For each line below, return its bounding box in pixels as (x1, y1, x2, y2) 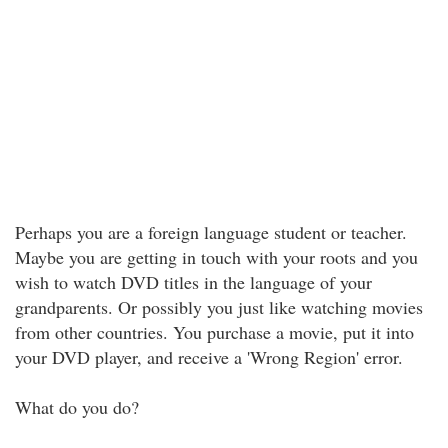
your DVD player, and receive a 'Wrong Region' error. (15, 345, 403, 369)
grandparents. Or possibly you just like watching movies (15, 295, 423, 319)
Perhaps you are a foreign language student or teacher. (15, 220, 407, 244)
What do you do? (15, 395, 139, 419)
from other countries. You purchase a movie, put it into (15, 320, 414, 344)
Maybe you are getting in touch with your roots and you (15, 245, 418, 269)
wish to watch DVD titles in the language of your (15, 270, 372, 294)
